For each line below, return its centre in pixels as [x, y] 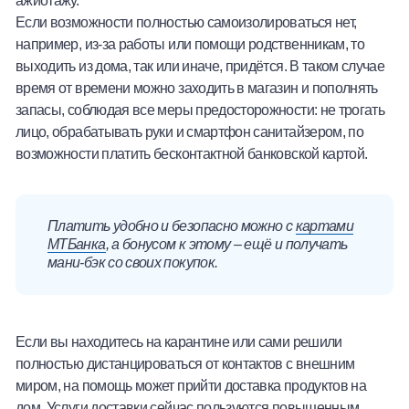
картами [325, 226]
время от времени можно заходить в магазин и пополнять [197, 88]
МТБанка [77, 245]
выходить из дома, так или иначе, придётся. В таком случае [200, 66]
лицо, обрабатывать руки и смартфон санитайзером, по [190, 132]
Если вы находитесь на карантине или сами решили [179, 342]
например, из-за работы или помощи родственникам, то [190, 44]
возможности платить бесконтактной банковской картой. [192, 154]
